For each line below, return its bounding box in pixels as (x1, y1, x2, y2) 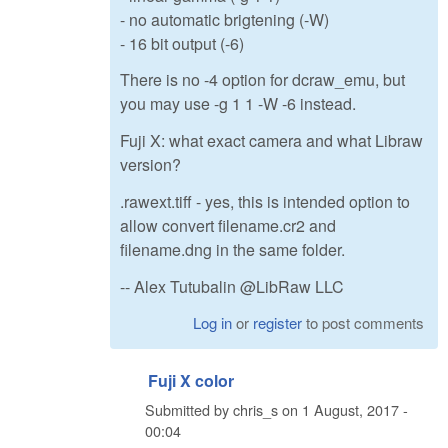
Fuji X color (148, 368, 234, 392)
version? (120, 153, 181, 177)
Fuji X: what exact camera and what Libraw (120, 129, 423, 153)
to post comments (302, 311, 425, 333)
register (253, 311, 303, 333)
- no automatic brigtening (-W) (120, 7, 329, 31)
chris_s (233, 399, 278, 421)
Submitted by (145, 399, 233, 421)
